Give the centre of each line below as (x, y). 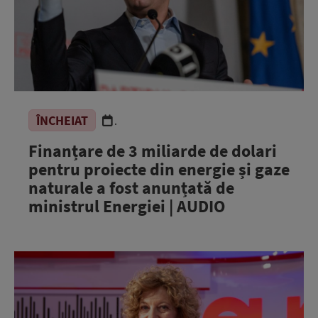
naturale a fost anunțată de (131, 187)
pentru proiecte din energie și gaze (159, 169)
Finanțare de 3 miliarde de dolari (153, 150)
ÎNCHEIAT (62, 120)
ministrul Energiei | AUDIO (127, 206)
